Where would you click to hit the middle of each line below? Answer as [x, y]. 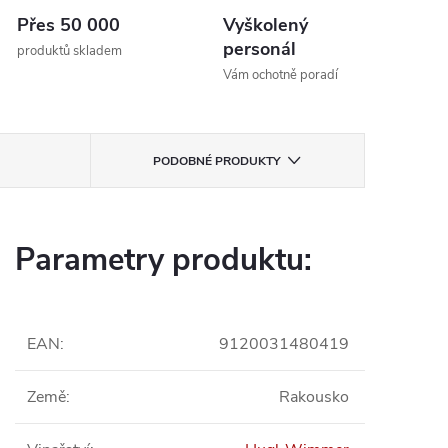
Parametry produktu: [163, 260]
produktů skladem [69, 51]
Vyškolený [265, 25]
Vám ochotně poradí [280, 75]
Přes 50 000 [68, 25]
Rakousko [314, 397]
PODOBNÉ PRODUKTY [217, 161]
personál [259, 49]
